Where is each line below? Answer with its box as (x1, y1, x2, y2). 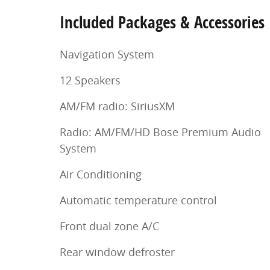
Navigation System (60, 47, 154, 62)
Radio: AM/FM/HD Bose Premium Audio (60, 125, 261, 140)
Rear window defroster (60, 245, 175, 260)
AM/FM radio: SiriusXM (60, 99, 175, 114)
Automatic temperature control (60, 193, 217, 208)
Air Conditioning (60, 167, 142, 182)
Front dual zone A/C (60, 219, 159, 234)
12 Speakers (60, 73, 121, 88)
